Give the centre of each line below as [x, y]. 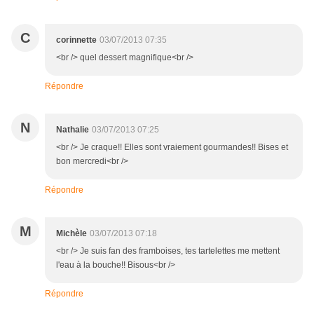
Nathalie [73, 130]
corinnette [76, 40]
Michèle [71, 234]
